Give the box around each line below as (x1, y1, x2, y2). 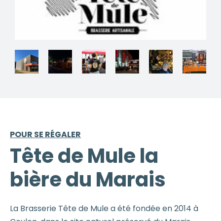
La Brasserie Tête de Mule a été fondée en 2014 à (10, 202, 198, 214)
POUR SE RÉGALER (10, 128, 81, 140)
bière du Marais (10, 165, 166, 193)
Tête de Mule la (10, 142, 158, 170)
